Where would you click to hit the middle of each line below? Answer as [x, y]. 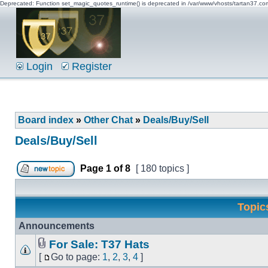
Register [90, 66]
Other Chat [108, 120]
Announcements [57, 226]
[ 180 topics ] [162, 168]
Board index [46, 120]
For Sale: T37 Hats [99, 244]
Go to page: [77, 257]
